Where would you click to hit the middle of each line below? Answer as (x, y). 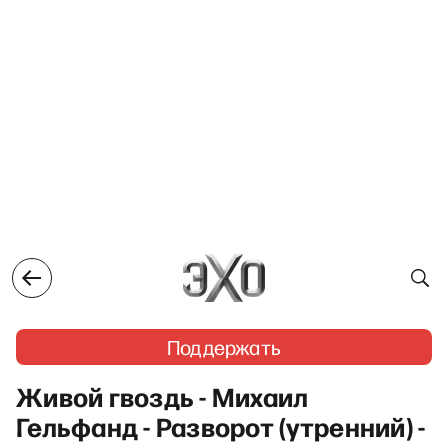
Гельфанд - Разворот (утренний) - (221, 426)
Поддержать (224, 347)
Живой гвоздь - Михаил (162, 396)
